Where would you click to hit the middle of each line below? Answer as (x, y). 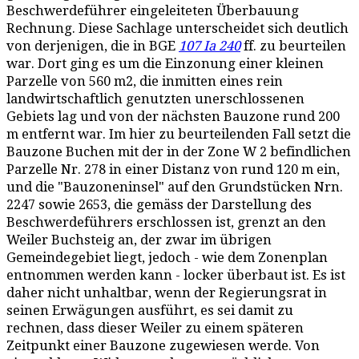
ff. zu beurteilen (293, 46)
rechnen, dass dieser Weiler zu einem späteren (155, 328)
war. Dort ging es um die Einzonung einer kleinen (165, 64)
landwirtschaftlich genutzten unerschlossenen (155, 99)
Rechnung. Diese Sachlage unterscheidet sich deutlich (177, 28)
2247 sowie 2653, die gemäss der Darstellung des (159, 205)
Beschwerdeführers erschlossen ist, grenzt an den (166, 222)
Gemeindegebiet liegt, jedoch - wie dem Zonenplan (167, 258)
